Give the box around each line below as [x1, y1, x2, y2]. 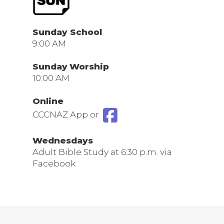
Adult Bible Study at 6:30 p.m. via [32, 147, 172, 157]
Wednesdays [32, 135, 93, 145]
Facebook [32, 158, 75, 168]
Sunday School [32, 27, 102, 37]
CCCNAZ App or [32, 109, 101, 119]
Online [32, 96, 63, 106]
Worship [69, 61, 111, 71]
